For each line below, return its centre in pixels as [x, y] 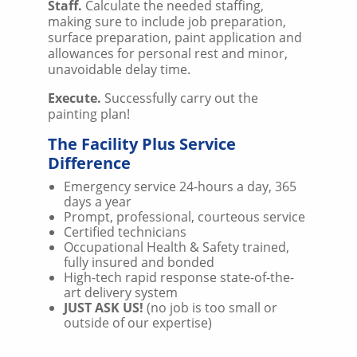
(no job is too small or [210, 307]
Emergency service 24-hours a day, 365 [180, 186]
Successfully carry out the [181, 98]
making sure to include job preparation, [167, 21]
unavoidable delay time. [119, 69]
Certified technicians [125, 231]
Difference [89, 163]
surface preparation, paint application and [175, 37]
